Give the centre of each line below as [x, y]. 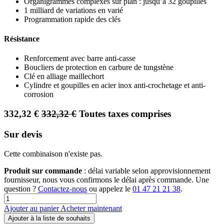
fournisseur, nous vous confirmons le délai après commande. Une [106, 179]
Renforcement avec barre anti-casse [80, 58]
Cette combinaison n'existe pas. [53, 153]
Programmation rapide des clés [72, 19]
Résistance [22, 39]
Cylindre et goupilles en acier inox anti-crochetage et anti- [115, 85]
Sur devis [23, 134]
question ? [21, 188]
